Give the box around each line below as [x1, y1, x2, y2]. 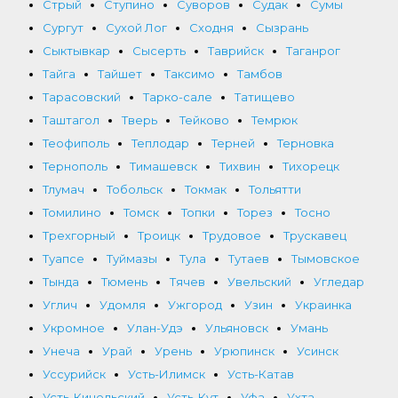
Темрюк [251, 112, 298, 127]
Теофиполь [43, 135, 109, 150]
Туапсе [43, 251, 84, 266]
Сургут [43, 20, 84, 35]
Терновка [277, 135, 334, 150]
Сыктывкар [43, 43, 110, 58]
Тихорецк [283, 158, 339, 173]
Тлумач [43, 181, 84, 196]
